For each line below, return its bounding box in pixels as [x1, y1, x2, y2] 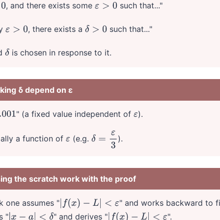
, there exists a [27, 24, 85, 34]
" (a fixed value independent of [16, 109, 134, 119]
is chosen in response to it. [9, 47, 112, 57]
